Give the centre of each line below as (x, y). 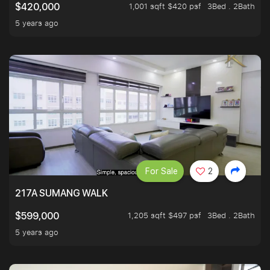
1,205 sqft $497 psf (165, 215)
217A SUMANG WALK (61, 193)
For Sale (162, 171)
